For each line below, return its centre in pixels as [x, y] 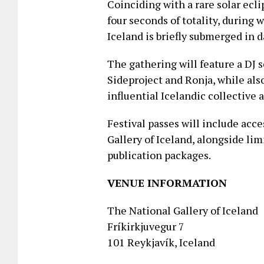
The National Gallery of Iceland [183, 210]
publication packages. [159, 155]
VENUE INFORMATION [167, 182]
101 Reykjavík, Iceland [161, 242]
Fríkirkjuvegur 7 [146, 226]
